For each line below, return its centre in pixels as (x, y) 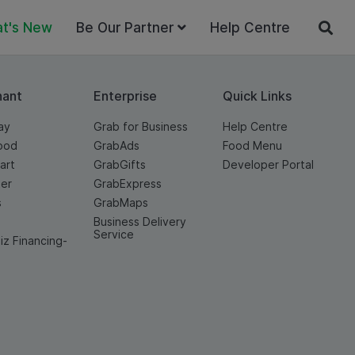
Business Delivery (139, 221)
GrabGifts (119, 164)
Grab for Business (140, 126)
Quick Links (257, 96)
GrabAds (116, 145)
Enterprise (125, 96)
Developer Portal (268, 164)
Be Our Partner (125, 27)
